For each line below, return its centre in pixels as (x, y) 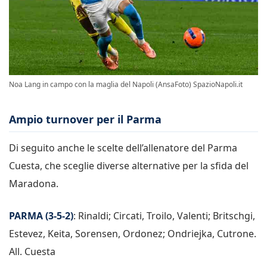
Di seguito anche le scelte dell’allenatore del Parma (123, 148)
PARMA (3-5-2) (41, 215)
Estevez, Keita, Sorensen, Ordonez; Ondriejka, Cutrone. (133, 233)
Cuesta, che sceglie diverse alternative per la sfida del (129, 165)
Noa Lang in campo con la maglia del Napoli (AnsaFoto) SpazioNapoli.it (126, 85)
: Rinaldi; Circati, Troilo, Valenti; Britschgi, (164, 215)
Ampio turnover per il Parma (85, 119)
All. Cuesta (32, 251)
